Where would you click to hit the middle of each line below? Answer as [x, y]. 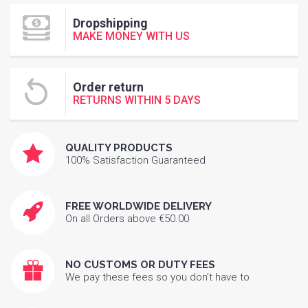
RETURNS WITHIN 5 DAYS [137, 100]
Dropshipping [110, 23]
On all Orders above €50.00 [127, 219]
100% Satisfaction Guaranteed [135, 161]
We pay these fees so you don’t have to [157, 277]
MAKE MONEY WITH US [131, 36]
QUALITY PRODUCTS [119, 148]
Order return [108, 87]
